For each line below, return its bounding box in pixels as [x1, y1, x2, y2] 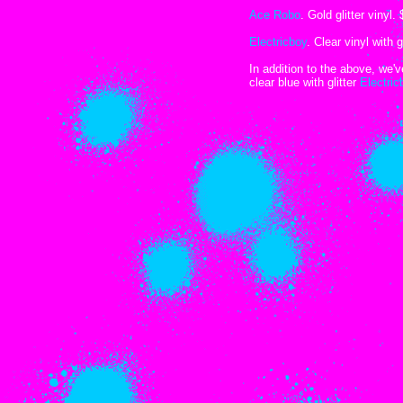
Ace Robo [249, 8, 300, 22]
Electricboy [249, 35, 307, 49]
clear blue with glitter [249, 76, 360, 89]
